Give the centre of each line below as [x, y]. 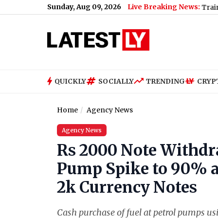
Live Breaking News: [164, 7]
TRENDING [165, 81]
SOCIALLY [116, 81]
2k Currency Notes [127, 188]
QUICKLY [70, 81]
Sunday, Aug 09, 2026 [84, 7]
